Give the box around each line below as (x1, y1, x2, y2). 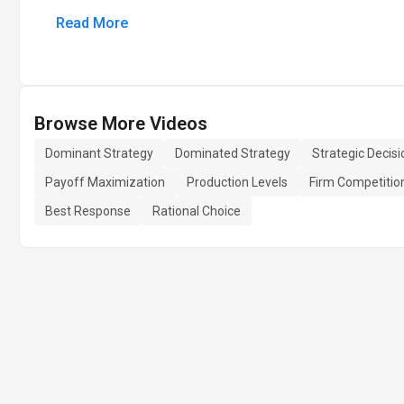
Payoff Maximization (45, 175, 165, 189)
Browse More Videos (34, 113, 207, 134)
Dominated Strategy (175, 146, 290, 161)
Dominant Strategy (45, 146, 153, 161)
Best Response (45, 204, 131, 218)
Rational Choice (152, 204, 241, 218)
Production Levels (187, 175, 288, 189)
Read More (56, 14, 128, 32)
